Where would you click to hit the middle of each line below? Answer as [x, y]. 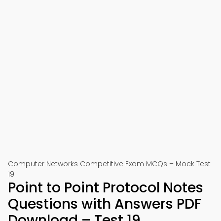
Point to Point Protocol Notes [106, 188]
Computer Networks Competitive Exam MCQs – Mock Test [109, 164]
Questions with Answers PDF [105, 204]
